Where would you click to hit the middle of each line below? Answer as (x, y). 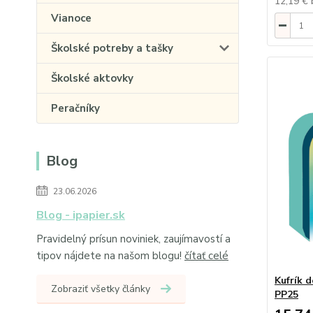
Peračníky (75, 108)
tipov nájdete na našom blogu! (110, 256)
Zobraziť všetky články (101, 289)
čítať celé (206, 256)
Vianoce (71, 18)
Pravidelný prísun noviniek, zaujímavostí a (133, 239)
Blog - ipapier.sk (81, 215)
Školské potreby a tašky (112, 48)
